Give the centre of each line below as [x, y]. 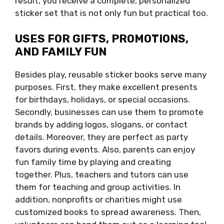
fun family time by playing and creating [93, 162]
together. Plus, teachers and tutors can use [102, 174]
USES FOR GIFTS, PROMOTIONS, [102, 38]
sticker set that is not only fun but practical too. [111, 13]
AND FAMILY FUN [61, 51]
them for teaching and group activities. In [98, 187]
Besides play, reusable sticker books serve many [111, 74]
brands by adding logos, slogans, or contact [101, 124]
